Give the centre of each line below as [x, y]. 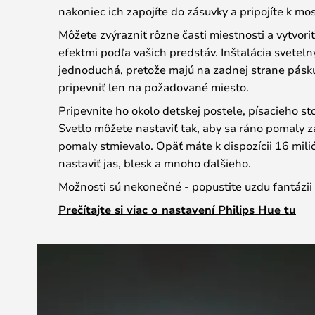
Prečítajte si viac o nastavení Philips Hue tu [177, 210]
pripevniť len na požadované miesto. [154, 87]
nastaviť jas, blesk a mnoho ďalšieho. [155, 163]
